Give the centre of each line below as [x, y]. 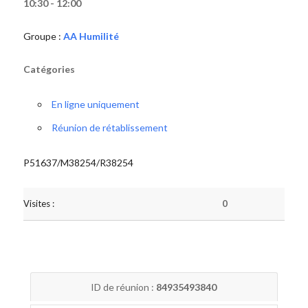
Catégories [49, 69]
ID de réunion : [124, 287]
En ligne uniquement [95, 104]
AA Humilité [91, 36]
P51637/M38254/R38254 [78, 163]
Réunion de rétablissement [109, 128]
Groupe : [43, 36]
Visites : [38, 203]
